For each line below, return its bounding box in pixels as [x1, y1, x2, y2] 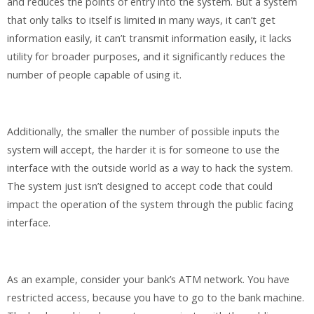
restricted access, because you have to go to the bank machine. [7, 291, 304, 305]
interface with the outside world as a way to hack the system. [7, 161, 293, 175]
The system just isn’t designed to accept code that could [7, 179, 273, 193]
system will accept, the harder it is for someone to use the [7, 143, 280, 157]
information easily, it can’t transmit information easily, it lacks [7, 32, 292, 46]
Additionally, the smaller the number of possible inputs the [7, 125, 280, 139]
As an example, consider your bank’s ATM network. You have [7, 273, 289, 287]
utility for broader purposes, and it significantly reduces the [7, 50, 285, 64]
